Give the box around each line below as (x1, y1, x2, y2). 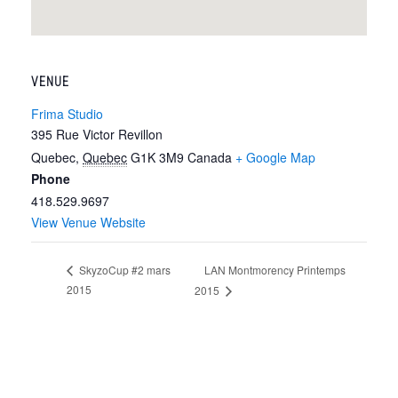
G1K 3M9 (131, 147, 184, 166)
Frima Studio (31, 104, 103, 123)
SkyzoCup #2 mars (76, 262, 171, 278)
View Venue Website (31, 212, 146, 231)
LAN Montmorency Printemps (203, 261, 346, 277)
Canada (187, 147, 232, 166)
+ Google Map (235, 147, 315, 166)
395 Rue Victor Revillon (31, 124, 163, 143)
